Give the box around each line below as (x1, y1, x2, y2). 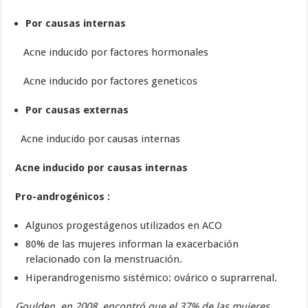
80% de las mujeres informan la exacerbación (25, 238, 239, 251)
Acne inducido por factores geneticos (15, 75, 198, 88)
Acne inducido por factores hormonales (15, 46, 209, 59)
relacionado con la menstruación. (25, 253, 183, 266)
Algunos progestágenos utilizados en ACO (25, 219, 223, 232)
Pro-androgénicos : (15, 190, 111, 203)
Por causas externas (25, 104, 129, 117)
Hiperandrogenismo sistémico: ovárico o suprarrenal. (25, 272, 278, 285)
